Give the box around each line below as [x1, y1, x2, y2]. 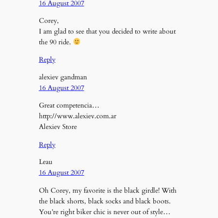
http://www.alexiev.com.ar [38, 111, 116, 121]
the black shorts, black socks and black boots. [38, 196, 171, 206]
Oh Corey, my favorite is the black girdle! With [38, 185, 177, 195]
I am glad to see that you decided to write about [38, 27, 176, 36]
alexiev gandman [38, 72, 87, 82]
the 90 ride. [38, 37, 73, 47]
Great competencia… [38, 101, 99, 110]
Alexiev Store [38, 122, 77, 132]
